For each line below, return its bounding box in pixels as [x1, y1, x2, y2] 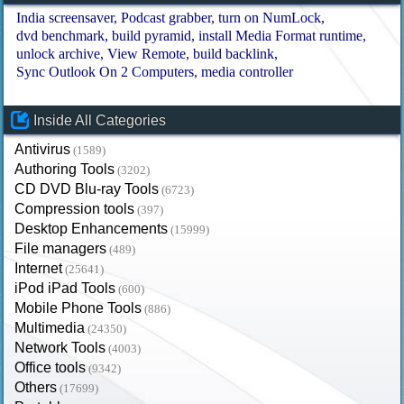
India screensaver [16, 9, 115, 25]
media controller [201, 63, 294, 79]
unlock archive [16, 45, 101, 61]
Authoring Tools [14, 161, 115, 177]
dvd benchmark [16, 27, 106, 43]
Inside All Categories [33, 112, 167, 128]
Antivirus [14, 141, 71, 157]
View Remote [107, 45, 187, 61]
